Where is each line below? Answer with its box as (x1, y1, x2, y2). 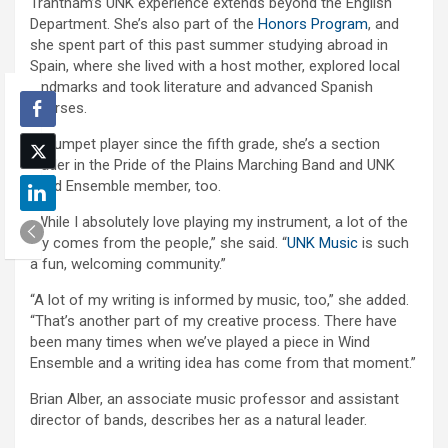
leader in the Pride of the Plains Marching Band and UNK (30, 156, 395, 175)
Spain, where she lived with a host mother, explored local (30, 57, 400, 76)
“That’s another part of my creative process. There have (30, 312, 397, 331)
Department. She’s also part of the (30, 15, 258, 34)
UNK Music (287, 234, 358, 253)
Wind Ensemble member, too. (30, 177, 221, 196)
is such (358, 234, 409, 253)
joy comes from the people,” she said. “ (30, 234, 287, 253)
